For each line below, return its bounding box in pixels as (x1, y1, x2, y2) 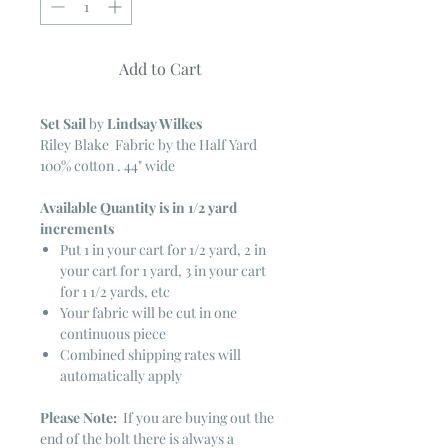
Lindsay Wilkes (104, 113, 202, 133)
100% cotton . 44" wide (40, 155, 175, 175)
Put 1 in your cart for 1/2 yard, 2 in (60, 239, 266, 259)
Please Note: (40, 407, 117, 427)
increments (40, 218, 114, 238)
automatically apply (60, 365, 182, 385)
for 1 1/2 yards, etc (60, 281, 170, 301)
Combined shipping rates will (60, 344, 241, 364)
